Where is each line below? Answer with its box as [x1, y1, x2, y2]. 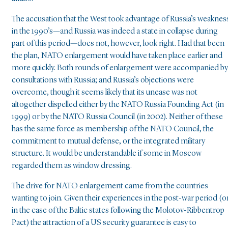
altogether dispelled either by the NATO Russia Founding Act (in [12, 101, 224, 109]
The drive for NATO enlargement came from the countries [12, 182, 208, 191]
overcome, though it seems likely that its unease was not [12, 89, 197, 97]
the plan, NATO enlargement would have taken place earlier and [12, 52, 222, 61]
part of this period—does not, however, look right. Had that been [12, 40, 224, 48]
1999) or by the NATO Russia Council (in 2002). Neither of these [12, 113, 223, 122]
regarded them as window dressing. [12, 162, 132, 170]
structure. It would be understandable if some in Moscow [12, 150, 202, 158]
